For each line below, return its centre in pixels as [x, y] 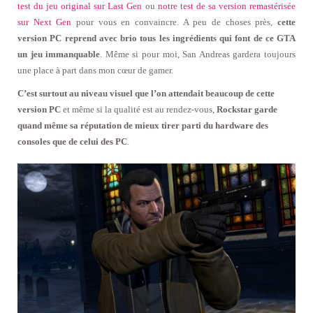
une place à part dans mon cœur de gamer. [95, 70]
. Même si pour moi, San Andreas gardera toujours [198, 54]
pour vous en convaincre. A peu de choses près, [175, 22]
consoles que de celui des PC [72, 141]
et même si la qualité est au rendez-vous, [139, 109]
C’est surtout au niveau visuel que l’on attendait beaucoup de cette [146, 93]
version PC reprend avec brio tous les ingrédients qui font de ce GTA [156, 38]
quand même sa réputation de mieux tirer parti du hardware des [143, 125]
